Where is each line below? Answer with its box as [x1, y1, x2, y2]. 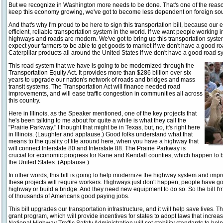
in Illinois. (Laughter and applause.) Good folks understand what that [8, 131, 193, 138]
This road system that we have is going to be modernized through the [8, 62, 194, 69]
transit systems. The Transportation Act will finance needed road [8, 83, 180, 90]
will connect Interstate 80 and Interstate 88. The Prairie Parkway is [8, 145, 186, 152]
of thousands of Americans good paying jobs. [8, 193, 129, 200]
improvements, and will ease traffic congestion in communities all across [8, 90, 203, 97]
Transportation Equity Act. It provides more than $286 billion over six [8, 69, 191, 76]
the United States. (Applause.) [8, 159, 89, 166]
